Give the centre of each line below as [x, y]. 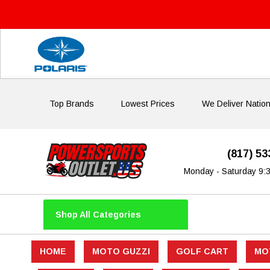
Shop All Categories [98, 214]
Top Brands [72, 104]
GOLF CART [202, 252]
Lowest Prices [148, 104]
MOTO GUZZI [121, 252]
